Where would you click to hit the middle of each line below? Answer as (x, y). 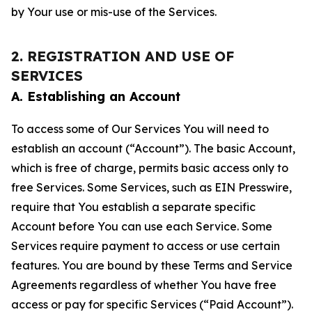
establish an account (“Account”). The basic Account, (153, 148)
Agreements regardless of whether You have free (144, 285)
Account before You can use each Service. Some (142, 226)
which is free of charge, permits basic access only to (150, 168)
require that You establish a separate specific (133, 207)
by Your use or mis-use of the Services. (114, 12)
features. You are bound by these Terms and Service (152, 265)
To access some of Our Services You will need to (140, 129)
